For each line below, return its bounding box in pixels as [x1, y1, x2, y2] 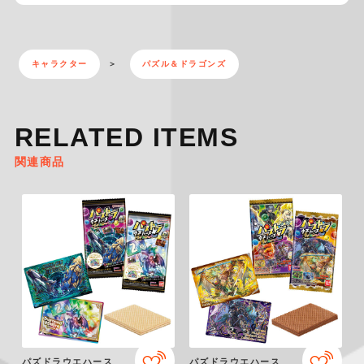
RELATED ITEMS [14, 122, 239, 152]
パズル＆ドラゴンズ [141, 59, 227, 69]
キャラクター [31, 59, 88, 69]
